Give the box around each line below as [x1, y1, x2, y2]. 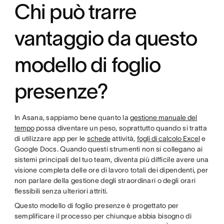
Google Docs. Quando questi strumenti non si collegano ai [14, 145, 203, 153]
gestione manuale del [130, 113, 197, 121]
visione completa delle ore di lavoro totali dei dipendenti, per [14, 166, 208, 174]
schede [86, 134, 110, 142]
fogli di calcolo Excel [136, 134, 200, 142]
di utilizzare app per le [14, 134, 87, 142]
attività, [110, 134, 137, 142]
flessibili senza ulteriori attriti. [14, 187, 108, 195]
